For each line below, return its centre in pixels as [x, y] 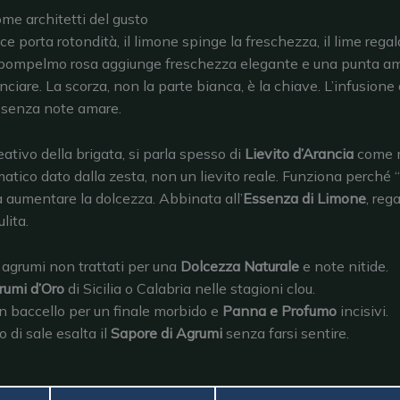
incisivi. [363, 310]
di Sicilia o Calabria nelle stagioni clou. [190, 288]
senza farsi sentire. [286, 333]
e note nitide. [344, 266]
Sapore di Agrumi [167, 333]
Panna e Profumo [280, 310]
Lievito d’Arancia [299, 153]
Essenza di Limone [304, 198]
